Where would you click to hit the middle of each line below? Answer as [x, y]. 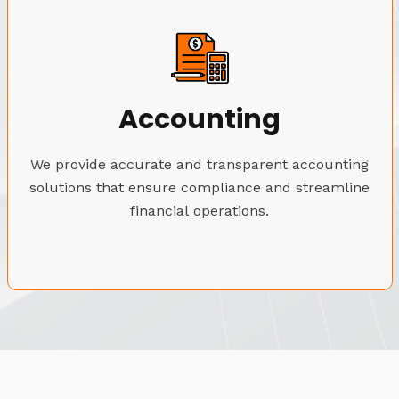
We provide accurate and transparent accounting [199, 164]
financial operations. [199, 210]
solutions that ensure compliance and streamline [199, 187]
